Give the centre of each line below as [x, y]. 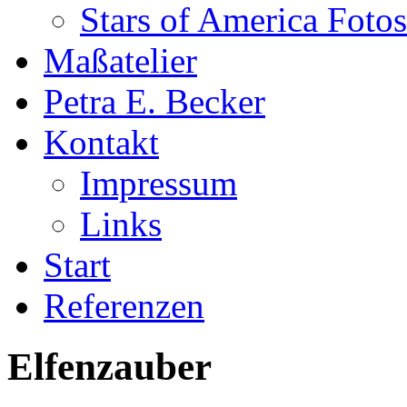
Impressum [159, 183]
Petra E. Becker [154, 101]
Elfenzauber [109, 366]
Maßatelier [120, 60]
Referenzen [124, 306]
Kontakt [101, 142]
